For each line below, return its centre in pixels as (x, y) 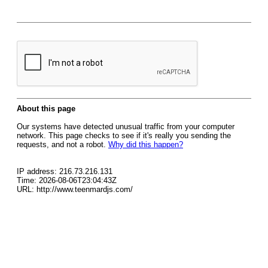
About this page (46, 109)
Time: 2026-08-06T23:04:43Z (67, 180)
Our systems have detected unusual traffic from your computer (126, 127)
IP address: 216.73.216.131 (65, 171)
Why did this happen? (146, 144)
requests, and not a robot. (63, 144)
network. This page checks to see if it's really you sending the (124, 135)
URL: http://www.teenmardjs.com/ (75, 189)
